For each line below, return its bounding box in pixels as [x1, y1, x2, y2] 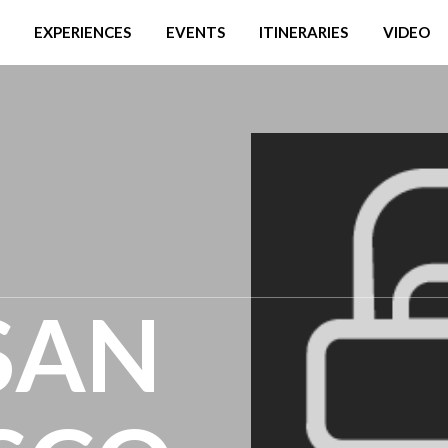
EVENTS [165, 23, 225, 41]
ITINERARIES [259, 23, 349, 41]
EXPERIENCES [33, 23, 131, 41]
